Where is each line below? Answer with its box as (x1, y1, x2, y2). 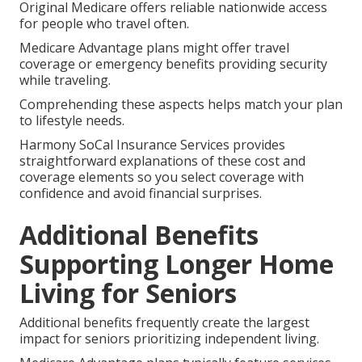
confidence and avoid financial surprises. (19, 183, 262, 202)
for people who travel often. (19, 14, 189, 32)
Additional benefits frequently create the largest (19, 313, 309, 331)
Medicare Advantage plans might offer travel (19, 38, 289, 57)
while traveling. (19, 70, 111, 89)
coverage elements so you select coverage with (19, 167, 304, 186)
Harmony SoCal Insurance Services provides (19, 135, 285, 154)
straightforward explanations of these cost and (19, 151, 305, 170)
